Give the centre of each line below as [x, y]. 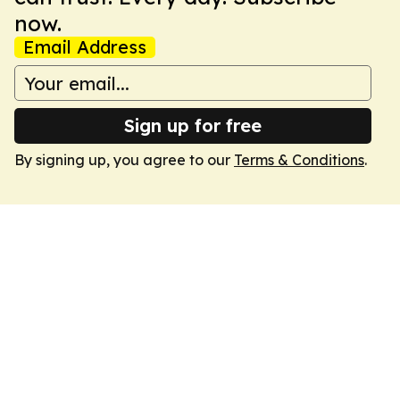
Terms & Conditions [299, 160]
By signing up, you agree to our [124, 160]
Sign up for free [193, 125]
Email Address [85, 47]
